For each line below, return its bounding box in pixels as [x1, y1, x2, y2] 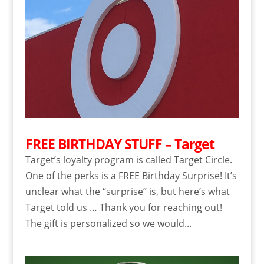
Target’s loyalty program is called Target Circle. [25, 153, 232, 167]
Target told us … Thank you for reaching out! [25, 201, 222, 214]
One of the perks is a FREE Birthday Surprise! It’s [25, 169, 237, 183]
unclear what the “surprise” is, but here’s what [25, 185, 230, 199]
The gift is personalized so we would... [25, 217, 192, 230]
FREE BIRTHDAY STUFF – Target [25, 134, 214, 154]
